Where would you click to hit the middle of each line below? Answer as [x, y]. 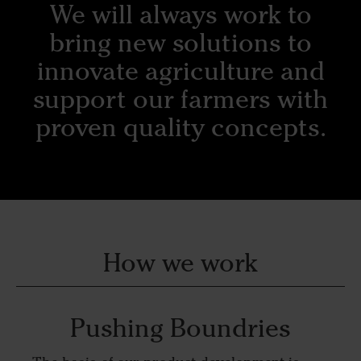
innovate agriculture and [180, 71]
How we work [180, 262]
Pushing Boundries [180, 327]
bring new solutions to [180, 43]
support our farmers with [180, 99]
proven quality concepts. [180, 127]
